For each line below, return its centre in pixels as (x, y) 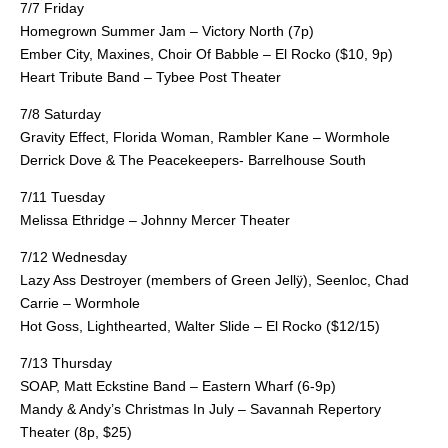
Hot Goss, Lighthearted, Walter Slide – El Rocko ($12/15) (200, 325)
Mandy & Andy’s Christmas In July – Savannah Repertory (200, 408)
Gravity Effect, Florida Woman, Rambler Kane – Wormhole (205, 136)
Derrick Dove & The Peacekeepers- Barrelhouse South (193, 159)
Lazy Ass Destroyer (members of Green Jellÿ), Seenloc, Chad (214, 279)
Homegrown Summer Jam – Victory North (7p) (167, 30)
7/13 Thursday (66, 362)
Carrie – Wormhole (80, 302)
